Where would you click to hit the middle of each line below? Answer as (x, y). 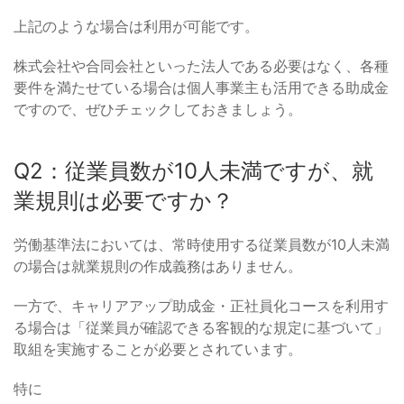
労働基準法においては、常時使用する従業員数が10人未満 (202, 245)
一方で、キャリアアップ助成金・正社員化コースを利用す (201, 306)
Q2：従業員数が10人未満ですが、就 (193, 171)
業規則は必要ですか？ (124, 201)
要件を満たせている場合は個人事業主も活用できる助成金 (201, 88)
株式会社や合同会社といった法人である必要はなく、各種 (201, 66)
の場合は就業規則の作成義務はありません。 (158, 266)
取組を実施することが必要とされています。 (158, 349)
